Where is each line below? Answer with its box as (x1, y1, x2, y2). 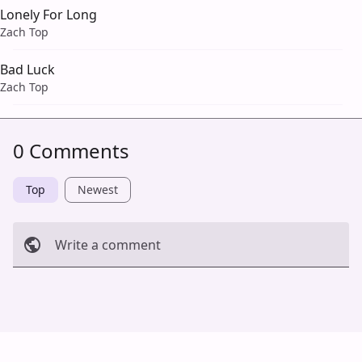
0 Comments (13, 137, 129, 164)
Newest (78, 181, 118, 197)
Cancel (23, 280, 59, 296)
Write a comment (55, 235, 161, 254)
